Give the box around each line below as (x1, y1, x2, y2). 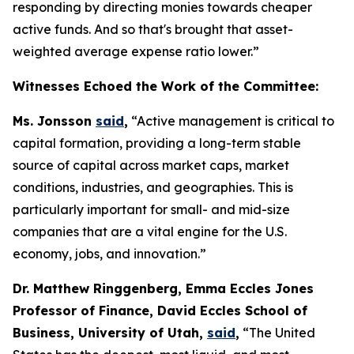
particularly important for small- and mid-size (13, 201, 290, 217)
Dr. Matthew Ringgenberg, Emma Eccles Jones (13, 281, 314, 296)
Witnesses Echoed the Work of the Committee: (13, 78, 318, 94)
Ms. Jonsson (13, 113, 96, 129)
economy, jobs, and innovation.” (13, 246, 206, 262)
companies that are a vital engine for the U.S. (13, 224, 287, 239)
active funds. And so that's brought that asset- (13, 21, 293, 37)
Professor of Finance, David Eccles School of (13, 303, 307, 318)
